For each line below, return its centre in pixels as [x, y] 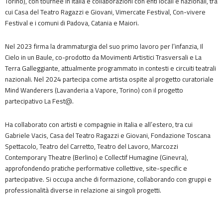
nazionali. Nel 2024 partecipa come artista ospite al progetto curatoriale [109, 79]
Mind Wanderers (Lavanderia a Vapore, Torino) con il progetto [94, 90]
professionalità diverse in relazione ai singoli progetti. [83, 190]
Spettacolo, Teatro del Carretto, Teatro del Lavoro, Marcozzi [92, 147]
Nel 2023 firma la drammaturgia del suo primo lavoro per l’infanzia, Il [104, 47]
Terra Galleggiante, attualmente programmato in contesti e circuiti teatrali [111, 68]
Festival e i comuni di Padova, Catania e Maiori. [72, 23]
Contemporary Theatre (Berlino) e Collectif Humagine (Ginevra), [97, 158]
